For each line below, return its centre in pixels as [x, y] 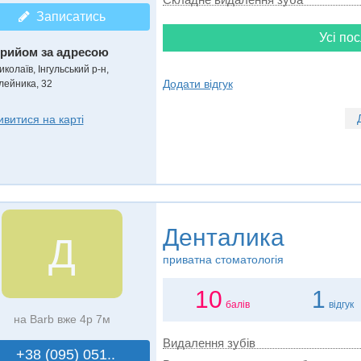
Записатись [67, 17]
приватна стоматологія [223, 259]
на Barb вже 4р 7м [62, 319]
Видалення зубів [209, 343]
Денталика [223, 237]
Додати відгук [197, 84]
